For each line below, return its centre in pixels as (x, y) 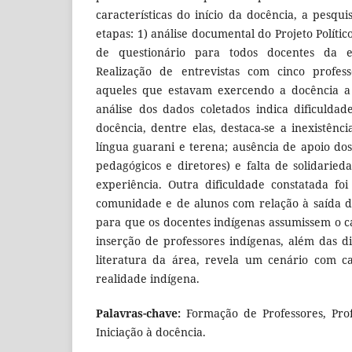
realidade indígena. (148, 279)
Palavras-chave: (141, 313)
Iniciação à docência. (151, 332)
